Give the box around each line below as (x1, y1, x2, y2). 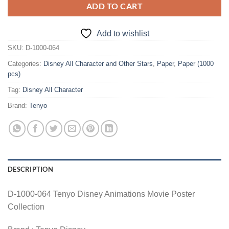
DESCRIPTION (8, 165, 53, 173)
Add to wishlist (97, 29, 149, 38)
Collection (8, 202, 44, 211)
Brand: (8, 101, 29, 109)
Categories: (8, 59, 43, 67)
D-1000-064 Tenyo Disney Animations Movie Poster (8, 189, 195, 198)
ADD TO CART (86, 1, 143, 11)
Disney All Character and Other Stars (43, 59, 153, 67)
